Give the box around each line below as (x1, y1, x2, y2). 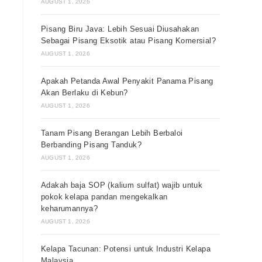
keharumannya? (41, 204, 98, 213)
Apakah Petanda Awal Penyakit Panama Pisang (41, 77, 213, 85)
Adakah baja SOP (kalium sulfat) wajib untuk (41, 181, 203, 189)
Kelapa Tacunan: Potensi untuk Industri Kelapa (41, 244, 211, 253)
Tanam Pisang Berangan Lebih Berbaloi (41, 129, 183, 137)
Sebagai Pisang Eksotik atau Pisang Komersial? (41, 36, 216, 45)
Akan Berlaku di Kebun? (41, 88, 128, 97)
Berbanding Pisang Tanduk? (41, 140, 142, 149)
